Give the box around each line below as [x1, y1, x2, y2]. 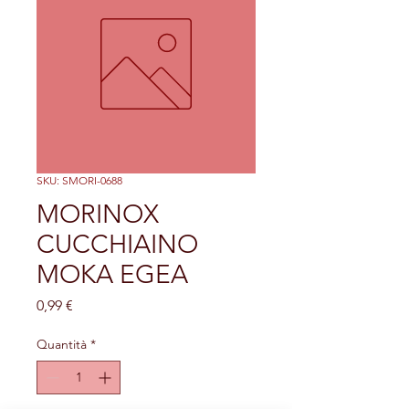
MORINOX [37, 199, 159, 229]
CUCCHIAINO [37, 229, 198, 259]
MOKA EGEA [37, 259, 188, 289]
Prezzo [72, 296, 115, 313]
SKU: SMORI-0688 [37, 173, 122, 187]
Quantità [37, 336, 87, 352]
